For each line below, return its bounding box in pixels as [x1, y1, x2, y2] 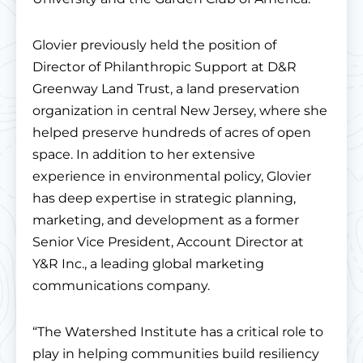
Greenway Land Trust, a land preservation [32, 81, 300, 97]
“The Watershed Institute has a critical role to [32, 324, 323, 340]
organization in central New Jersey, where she [32, 103, 327, 119]
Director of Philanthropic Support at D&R [32, 59, 297, 75]
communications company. [32, 278, 210, 294]
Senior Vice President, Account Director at [32, 234, 304, 250]
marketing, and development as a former [32, 212, 299, 228]
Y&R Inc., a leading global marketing [32, 256, 264, 272]
